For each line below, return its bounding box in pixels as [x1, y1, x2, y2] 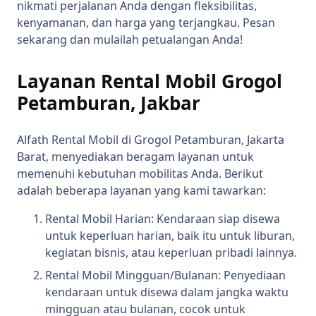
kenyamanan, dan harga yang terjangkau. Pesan [17, 15, 275, 31]
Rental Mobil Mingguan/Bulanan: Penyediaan [45, 267, 286, 284]
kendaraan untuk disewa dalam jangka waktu [45, 284, 288, 300]
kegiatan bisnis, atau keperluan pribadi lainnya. [45, 245, 297, 261]
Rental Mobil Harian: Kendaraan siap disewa [45, 211, 280, 227]
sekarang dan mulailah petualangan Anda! [17, 32, 243, 48]
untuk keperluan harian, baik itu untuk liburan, [45, 228, 295, 244]
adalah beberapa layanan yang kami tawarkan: [17, 183, 266, 199]
